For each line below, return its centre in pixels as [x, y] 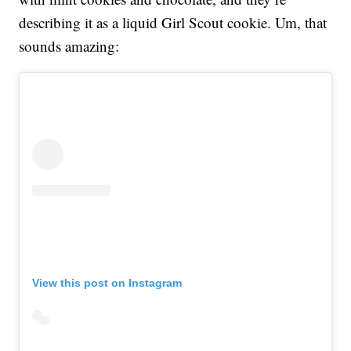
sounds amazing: [69, 46]
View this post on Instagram [107, 283]
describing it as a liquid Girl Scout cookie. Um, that [173, 23]
